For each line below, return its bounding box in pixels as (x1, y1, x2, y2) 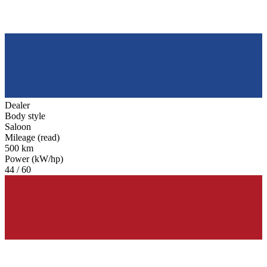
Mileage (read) (5, 132, 60, 143)
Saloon (5, 122, 31, 132)
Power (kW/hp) (5, 154, 63, 164)
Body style (5, 111, 45, 122)
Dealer (5, 100, 30, 111)
